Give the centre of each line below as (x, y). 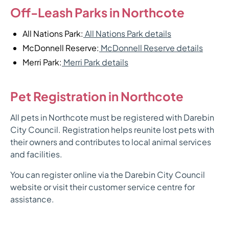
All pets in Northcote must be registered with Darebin (112, 118)
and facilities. (37, 154)
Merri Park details (95, 62)
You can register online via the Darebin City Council (108, 175)
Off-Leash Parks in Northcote (97, 13)
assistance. (32, 199)
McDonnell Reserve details (151, 48)
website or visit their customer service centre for (102, 187)
